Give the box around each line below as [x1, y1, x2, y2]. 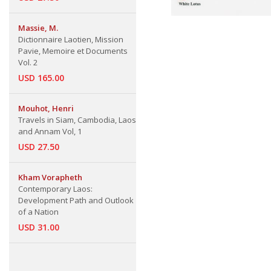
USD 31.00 [18, 221, 59, 233]
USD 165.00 [18, 72, 64, 83]
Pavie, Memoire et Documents [18, 45, 128, 56]
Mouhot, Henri [18, 103, 74, 114]
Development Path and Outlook [18, 195, 134, 206]
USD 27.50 [18, 141, 59, 152]
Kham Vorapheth [18, 172, 82, 183]
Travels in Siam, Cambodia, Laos [18, 114, 136, 125]
